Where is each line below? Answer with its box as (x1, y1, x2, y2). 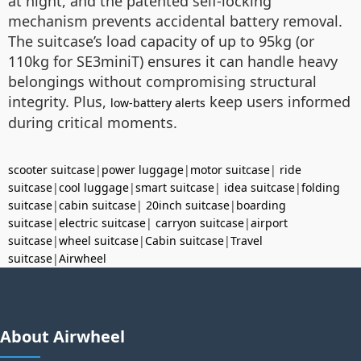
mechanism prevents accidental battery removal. (8, 11, 342, 31)
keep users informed (205, 92, 351, 112)
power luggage (102, 162, 184, 178)
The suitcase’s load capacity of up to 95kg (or (8, 31, 314, 52)
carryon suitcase (156, 215, 244, 231)
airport (251, 215, 288, 231)
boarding (236, 197, 286, 214)
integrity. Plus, (8, 92, 110, 112)
